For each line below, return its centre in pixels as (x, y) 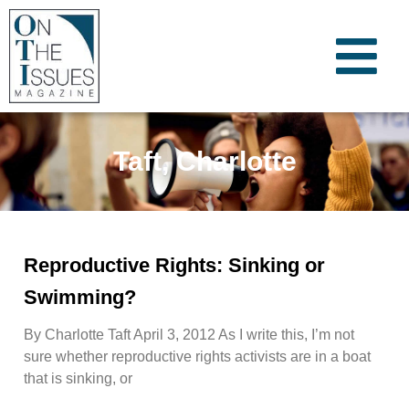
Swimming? (80, 297)
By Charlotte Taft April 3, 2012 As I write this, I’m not (189, 334)
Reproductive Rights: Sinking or (174, 265)
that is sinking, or (78, 378)
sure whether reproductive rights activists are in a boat (197, 356)
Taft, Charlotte (204, 162)
